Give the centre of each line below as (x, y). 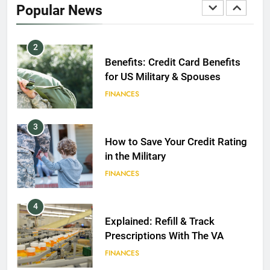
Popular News (59, 10)
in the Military (135, 157)
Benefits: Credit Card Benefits (172, 63)
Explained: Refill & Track (159, 222)
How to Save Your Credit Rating (176, 142)
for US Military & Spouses (162, 77)
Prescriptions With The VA (164, 236)
